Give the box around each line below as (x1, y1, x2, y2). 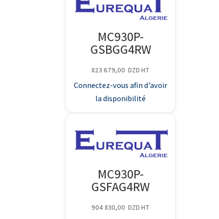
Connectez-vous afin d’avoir (74, 80, 168, 91)
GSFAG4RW (91, 178, 150, 195)
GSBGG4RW (90, 41, 151, 58)
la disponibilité (95, 93, 146, 104)
